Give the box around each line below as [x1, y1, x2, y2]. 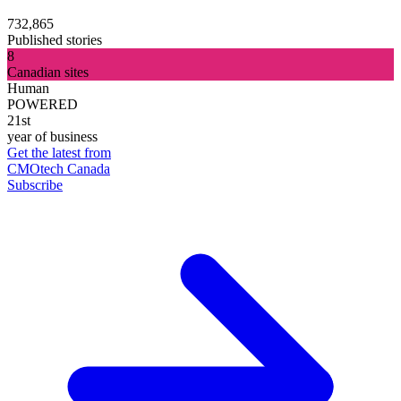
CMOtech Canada [7, 161, 110, 177]
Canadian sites [7, 64, 89, 81]
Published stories [7, 32, 102, 48]
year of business [7, 129, 98, 145]
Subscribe [7, 177, 63, 193]
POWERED [7, 97, 78, 113]
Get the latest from [7, 145, 111, 161]
